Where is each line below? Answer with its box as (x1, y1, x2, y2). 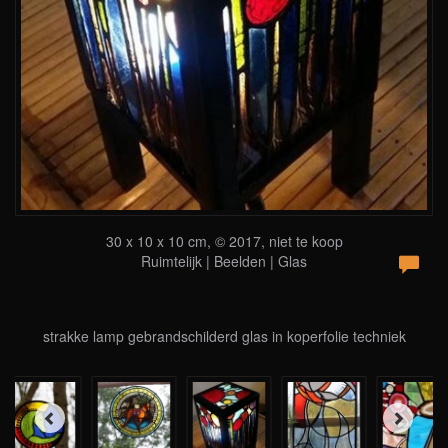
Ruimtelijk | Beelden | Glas (141, 250, 307, 271)
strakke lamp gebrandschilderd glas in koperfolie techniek (42, 325, 406, 346)
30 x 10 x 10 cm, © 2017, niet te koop (105, 230, 343, 251)
